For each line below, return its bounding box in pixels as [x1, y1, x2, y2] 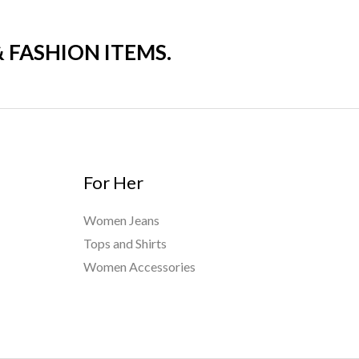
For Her [83, 171, 143, 194]
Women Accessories [83, 258, 196, 274]
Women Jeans [83, 212, 159, 228]
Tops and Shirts [83, 235, 167, 251]
